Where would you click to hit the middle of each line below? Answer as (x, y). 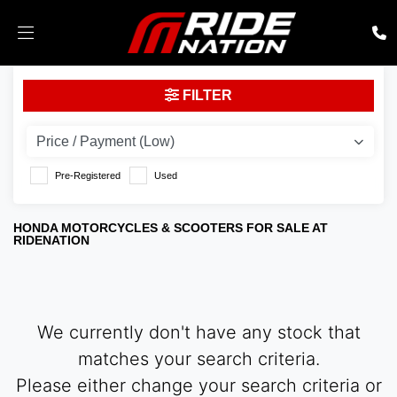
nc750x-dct (74, 97)
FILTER (207, 96)
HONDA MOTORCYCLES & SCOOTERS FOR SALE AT (171, 228)
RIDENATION (51, 241)
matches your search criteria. (198, 359)
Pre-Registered (88, 176)
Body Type (73, 140)
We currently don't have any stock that (198, 333)
